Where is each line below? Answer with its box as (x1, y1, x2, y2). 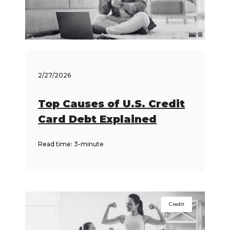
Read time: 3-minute (38, 140, 104, 148)
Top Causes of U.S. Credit (38, 98, 185, 110)
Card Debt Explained (38, 113, 157, 126)
